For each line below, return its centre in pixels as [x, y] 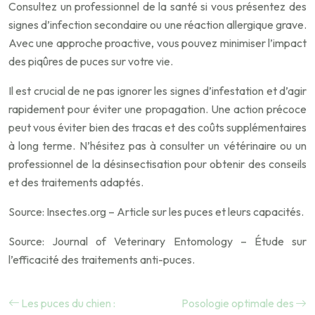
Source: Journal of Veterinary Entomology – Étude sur [157, 241]
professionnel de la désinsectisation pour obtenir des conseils [157, 164]
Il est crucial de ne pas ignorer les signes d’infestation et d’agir [157, 91]
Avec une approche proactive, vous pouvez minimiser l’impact [157, 43]
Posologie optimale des [238, 303]
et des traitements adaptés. [76, 182]
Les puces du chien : [68, 303]
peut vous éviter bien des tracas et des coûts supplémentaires [157, 127]
